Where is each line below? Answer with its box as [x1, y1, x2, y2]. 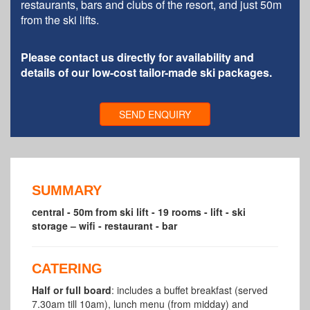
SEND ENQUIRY [119, 107, 191, 121]
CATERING [32, 260, 102, 276]
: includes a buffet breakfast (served [111, 282, 268, 297]
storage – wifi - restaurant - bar [32, 218, 177, 232]
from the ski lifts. [21, 11, 99, 28]
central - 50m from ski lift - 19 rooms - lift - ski [32, 204, 246, 219]
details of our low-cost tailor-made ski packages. [21, 64, 272, 80]
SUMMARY [32, 182, 102, 198]
